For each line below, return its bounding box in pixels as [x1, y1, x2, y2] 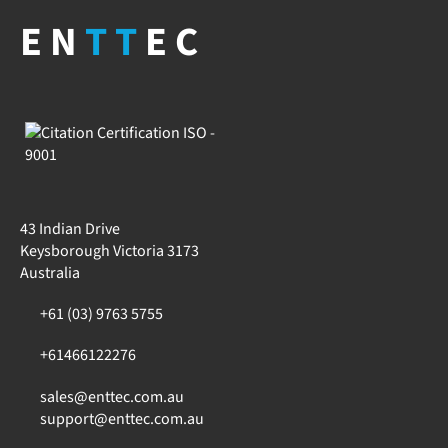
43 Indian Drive [20, 218, 120, 240]
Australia [20, 262, 80, 284]
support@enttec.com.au [40, 407, 204, 430]
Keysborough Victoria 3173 [20, 240, 199, 262]
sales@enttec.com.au [40, 385, 184, 408]
